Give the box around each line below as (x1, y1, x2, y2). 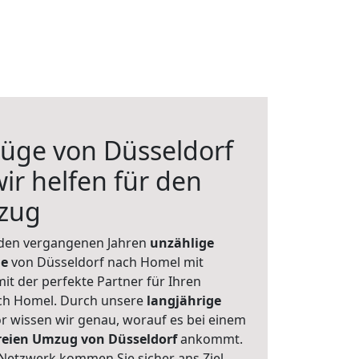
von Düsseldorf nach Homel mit (8, 253, 204, 271)
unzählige (150, 234, 214, 252)
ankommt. (180, 330, 243, 348)
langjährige (147, 292, 221, 309)
